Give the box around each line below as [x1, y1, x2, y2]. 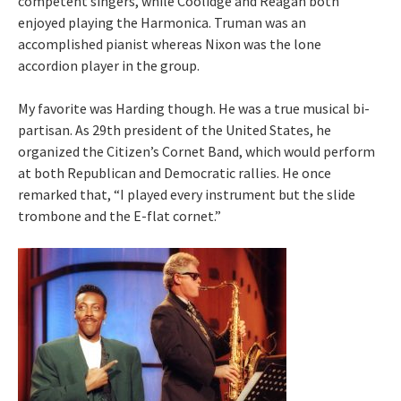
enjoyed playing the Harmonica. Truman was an [18, 13, 306, 32]
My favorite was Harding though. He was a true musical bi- [18, 99, 370, 118]
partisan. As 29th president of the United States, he [18, 121, 331, 140]
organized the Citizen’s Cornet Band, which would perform [18, 142, 375, 161]
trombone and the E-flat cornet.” [18, 207, 221, 226]
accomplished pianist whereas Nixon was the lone [18, 35, 321, 54]
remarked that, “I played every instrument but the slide [18, 185, 355, 204]
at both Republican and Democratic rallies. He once [18, 164, 331, 183]
